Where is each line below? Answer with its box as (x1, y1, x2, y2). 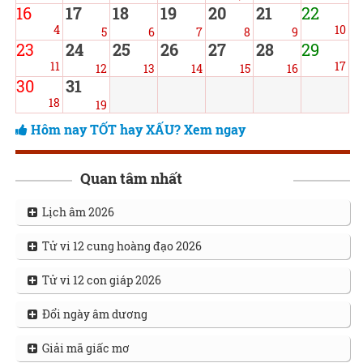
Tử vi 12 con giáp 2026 (36, 272, 161, 288)
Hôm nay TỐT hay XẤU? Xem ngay (30, 121, 246, 139)
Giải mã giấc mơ (36, 340, 130, 357)
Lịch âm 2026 (36, 204, 114, 220)
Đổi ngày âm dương (36, 306, 147, 322)
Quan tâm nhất (79, 169, 182, 189)
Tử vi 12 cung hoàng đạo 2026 (36, 238, 202, 254)
